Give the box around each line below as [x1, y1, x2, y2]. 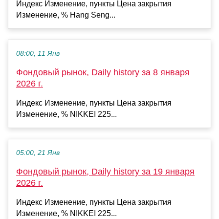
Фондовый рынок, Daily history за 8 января [16, 67, 190, 77]
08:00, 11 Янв [16, 49, 60, 57]
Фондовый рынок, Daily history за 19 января [16, 166, 195, 176]
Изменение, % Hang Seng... [16, 10, 115, 19]
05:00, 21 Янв [16, 149, 60, 156]
